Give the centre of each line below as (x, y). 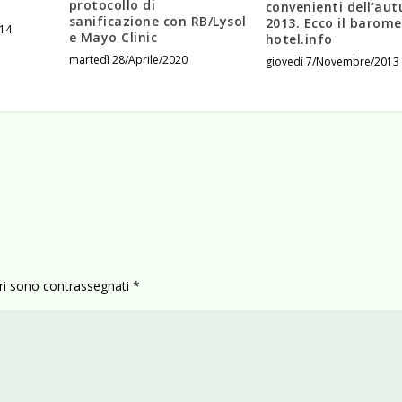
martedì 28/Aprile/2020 (128, 60)
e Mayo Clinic (113, 38)
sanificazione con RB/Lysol (157, 22)
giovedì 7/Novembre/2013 (332, 61)
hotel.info (299, 39)
